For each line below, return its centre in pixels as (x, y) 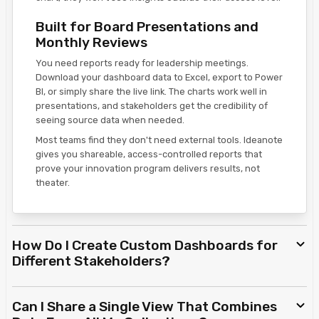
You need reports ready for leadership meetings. (142, 63)
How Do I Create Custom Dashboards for (145, 246)
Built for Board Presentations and (147, 27)
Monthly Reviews (91, 43)
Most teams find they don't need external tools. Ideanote (159, 140)
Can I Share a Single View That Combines (145, 307)
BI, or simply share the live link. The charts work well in (151, 92)
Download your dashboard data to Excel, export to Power (159, 78)
